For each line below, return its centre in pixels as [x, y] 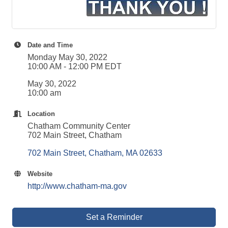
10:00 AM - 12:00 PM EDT [75, 66]
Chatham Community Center [79, 126]
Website [40, 174]
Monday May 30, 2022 [67, 57]
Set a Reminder [114, 217]
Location [41, 114]
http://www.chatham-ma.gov [77, 186]
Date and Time [50, 45]
